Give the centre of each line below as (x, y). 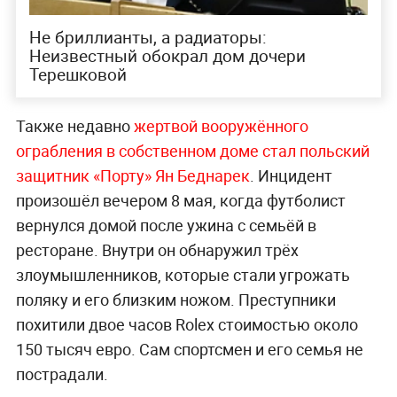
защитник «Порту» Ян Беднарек (132, 175)
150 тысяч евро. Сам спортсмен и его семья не (189, 349)
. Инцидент (291, 175)
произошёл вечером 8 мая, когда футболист (180, 200)
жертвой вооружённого (221, 125)
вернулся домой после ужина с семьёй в (166, 225)
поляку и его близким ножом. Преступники (175, 299)
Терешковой (78, 74)
